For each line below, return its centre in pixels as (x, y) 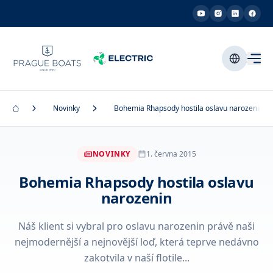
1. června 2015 (172, 154)
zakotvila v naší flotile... (136, 258)
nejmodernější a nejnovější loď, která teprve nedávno (136, 242)
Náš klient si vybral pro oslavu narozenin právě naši (136, 226)
